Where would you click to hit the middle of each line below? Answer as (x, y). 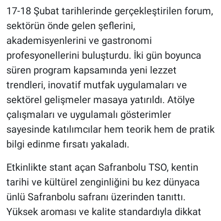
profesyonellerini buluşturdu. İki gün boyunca (104, 55)
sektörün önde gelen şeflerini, (71, 25)
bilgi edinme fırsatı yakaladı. (68, 144)
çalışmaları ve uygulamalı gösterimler (89, 114)
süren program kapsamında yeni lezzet (91, 70)
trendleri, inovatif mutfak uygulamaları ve (96, 85)
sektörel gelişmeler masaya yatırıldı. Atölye (100, 99)
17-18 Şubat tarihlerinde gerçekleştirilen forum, (110, 11)
